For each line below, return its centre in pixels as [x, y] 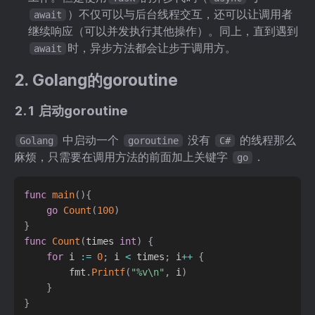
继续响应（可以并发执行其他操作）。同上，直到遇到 [163, 31]
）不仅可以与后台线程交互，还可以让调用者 [180, 14]
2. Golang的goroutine [96, 79]
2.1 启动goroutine [71, 111]
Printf [109, 272]
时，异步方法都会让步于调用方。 [152, 47]
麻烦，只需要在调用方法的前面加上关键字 [123, 157]
